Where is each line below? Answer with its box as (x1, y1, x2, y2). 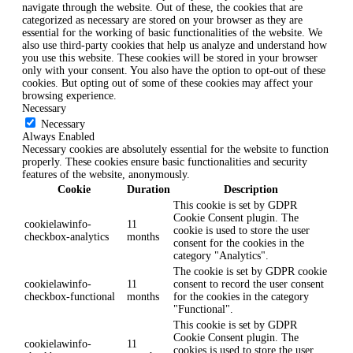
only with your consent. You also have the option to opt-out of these (22, 65, 325, 77)
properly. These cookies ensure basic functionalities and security (22, 156, 307, 169)
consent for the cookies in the (173, 237, 304, 250)
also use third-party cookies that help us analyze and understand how (22, 39, 327, 52)
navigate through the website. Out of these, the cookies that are (22, 2, 303, 14)
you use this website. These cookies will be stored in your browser (22, 52, 318, 65)
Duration (127, 184, 170, 196)
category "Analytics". (173, 250, 269, 262)
